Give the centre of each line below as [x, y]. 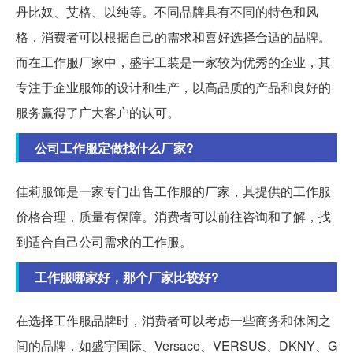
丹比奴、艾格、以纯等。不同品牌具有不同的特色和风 [167, 11]
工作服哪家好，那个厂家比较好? [127, 277]
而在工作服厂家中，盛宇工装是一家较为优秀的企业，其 [173, 61]
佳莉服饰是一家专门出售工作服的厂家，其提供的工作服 [173, 191]
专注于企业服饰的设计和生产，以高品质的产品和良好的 [173, 87]
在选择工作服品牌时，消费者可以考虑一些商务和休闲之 [173, 320]
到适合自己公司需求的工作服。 [104, 241]
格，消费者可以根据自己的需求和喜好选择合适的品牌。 [173, 36]
